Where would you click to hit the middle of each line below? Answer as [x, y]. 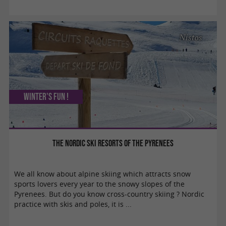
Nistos [191, 38]
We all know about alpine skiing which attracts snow [103, 174]
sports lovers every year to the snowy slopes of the [100, 184]
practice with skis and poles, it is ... [73, 204]
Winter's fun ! [46, 96]
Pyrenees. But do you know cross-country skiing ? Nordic [109, 194]
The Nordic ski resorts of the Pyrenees [113, 143]
